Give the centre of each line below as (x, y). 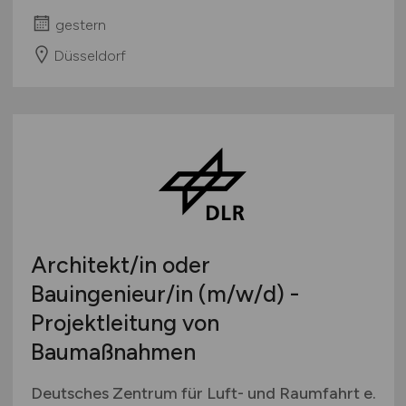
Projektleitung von (125, 322)
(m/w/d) (241, 293)
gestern (80, 24)
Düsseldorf (89, 55)
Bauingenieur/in (114, 293)
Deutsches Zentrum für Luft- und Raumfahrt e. (203, 393)
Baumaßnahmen (113, 351)
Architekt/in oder (120, 264)
